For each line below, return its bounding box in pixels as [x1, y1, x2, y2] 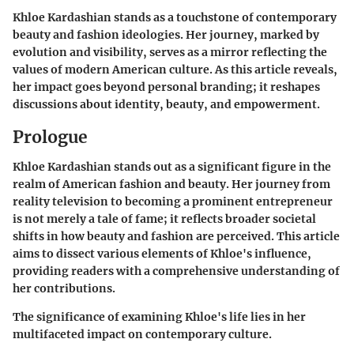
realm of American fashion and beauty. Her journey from [13, 177, 330, 192]
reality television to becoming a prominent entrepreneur [13, 194, 333, 209]
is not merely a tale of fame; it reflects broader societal [13, 212, 316, 227]
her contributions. [13, 281, 115, 296]
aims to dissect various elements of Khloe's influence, [13, 247, 311, 262]
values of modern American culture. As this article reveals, [13, 62, 337, 77]
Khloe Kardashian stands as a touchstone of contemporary [13, 9, 337, 24]
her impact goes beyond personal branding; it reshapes [13, 79, 320, 94]
